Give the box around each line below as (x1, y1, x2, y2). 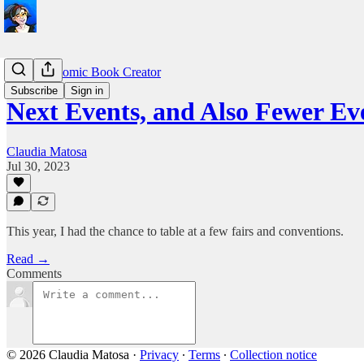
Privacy (140, 348, 179, 362)
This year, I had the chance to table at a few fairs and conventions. (6, 224, 344, 238)
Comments (6, 266, 62, 280)
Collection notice (230, 348, 317, 362)
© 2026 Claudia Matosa (6, 348, 129, 362)
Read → (6, 252, 50, 266)
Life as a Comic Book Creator (6, 65, 161, 79)
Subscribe (11, 84, 58, 97)
